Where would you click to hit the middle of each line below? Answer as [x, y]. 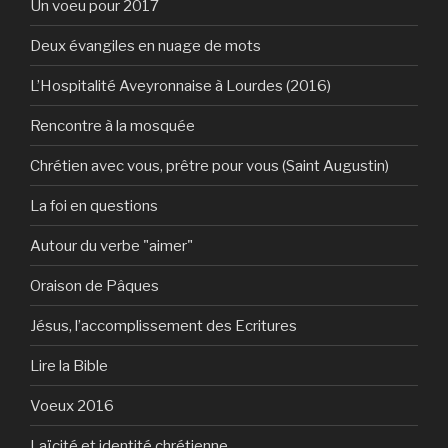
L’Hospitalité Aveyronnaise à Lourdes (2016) [180, 85]
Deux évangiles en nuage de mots [145, 45]
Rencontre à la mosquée [112, 125]
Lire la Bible [69, 365]
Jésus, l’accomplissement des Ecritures [163, 325]
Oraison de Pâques [94, 285]
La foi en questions [94, 205]
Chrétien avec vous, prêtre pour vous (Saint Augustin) [209, 165]
